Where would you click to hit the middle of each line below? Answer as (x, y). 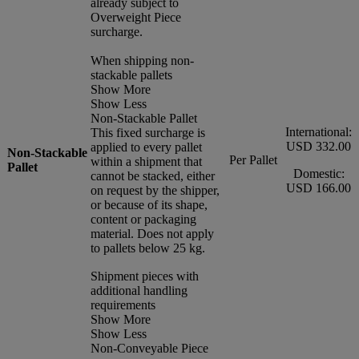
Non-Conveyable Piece (149, 348)
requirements (123, 305)
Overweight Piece (136, 17)
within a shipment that (146, 161)
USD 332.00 (319, 146)
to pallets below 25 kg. (148, 248)
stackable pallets (131, 75)
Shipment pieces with (145, 276)
